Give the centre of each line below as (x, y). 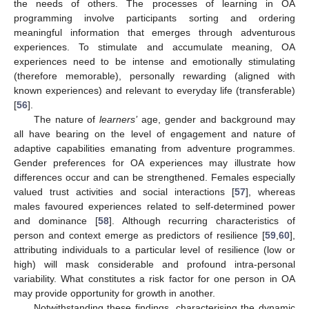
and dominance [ (56, 221)
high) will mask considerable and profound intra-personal (154, 265)
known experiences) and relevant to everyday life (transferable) (154, 91)
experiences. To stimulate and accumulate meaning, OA (154, 47)
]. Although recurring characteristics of (202, 221)
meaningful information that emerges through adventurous (154, 33)
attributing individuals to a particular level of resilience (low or (154, 250)
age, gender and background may (217, 120)
